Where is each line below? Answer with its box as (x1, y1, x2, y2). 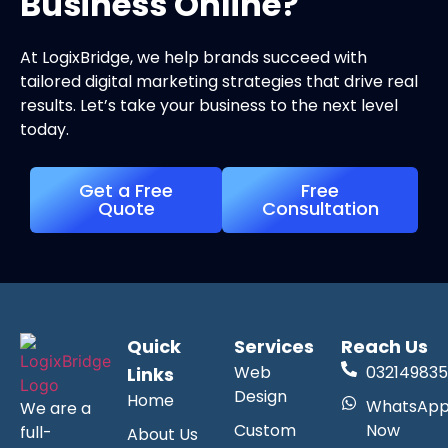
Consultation (261, 195, 379, 221)
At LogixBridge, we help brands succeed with (20, 46, 367, 70)
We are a (20, 396, 91, 420)
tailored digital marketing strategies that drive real (20, 70, 418, 94)
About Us (127, 422, 198, 446)
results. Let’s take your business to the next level (20, 94, 398, 118)
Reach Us (341, 333, 428, 359)
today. (20, 118, 69, 142)
